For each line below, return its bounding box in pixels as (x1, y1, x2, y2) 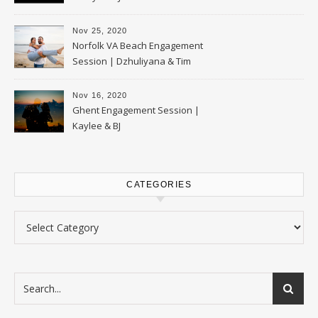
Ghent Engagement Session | (72, 103, 199, 116)
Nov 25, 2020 (72, 26, 127, 35)
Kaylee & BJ (72, 119, 121, 132)
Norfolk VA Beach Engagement (72, 38, 203, 52)
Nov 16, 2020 (72, 90, 127, 99)
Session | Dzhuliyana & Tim (72, 54, 191, 67)
